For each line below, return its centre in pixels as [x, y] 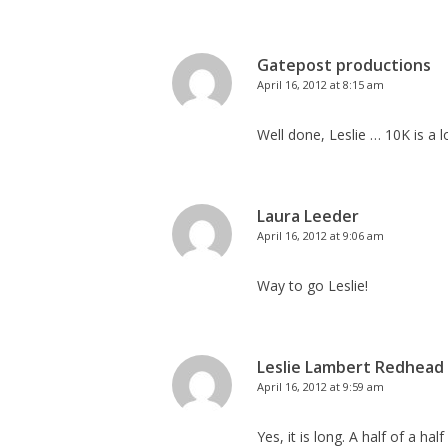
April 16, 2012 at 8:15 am [320, 84]
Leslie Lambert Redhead [350, 367]
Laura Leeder [308, 216]
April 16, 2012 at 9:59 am [320, 386]
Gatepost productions [344, 65]
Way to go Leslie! [312, 285]
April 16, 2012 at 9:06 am [320, 235]
